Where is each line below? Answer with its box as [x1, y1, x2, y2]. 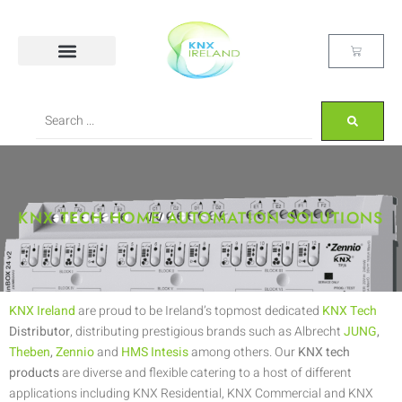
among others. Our [188, 343, 298, 362]
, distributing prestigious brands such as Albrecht [70, 322, 344, 341]
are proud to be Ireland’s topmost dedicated [75, 301, 322, 320]
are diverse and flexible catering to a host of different [59, 363, 352, 382]
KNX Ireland [9, 301, 75, 320]
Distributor [9, 322, 70, 341]
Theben [9, 343, 50, 362]
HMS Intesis [121, 343, 188, 362]
